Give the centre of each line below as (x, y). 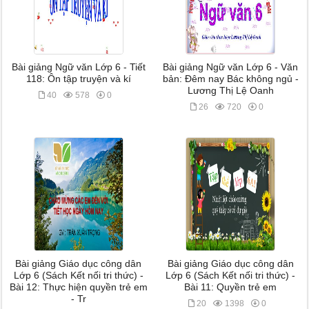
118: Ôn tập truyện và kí (78, 79)
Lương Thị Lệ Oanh (230, 91)
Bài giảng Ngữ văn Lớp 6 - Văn (231, 67)
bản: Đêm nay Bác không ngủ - (230, 79)
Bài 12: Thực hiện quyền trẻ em (78, 287)
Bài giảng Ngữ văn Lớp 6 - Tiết (78, 67)
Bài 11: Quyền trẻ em (231, 287)
